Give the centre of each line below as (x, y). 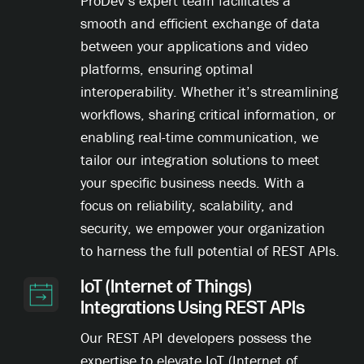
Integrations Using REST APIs (193, 309)
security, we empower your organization (203, 228)
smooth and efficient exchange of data (201, 24)
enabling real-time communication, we (200, 137)
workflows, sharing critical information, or (208, 115)
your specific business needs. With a (193, 183)
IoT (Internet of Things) (167, 288)
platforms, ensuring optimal (167, 69)
